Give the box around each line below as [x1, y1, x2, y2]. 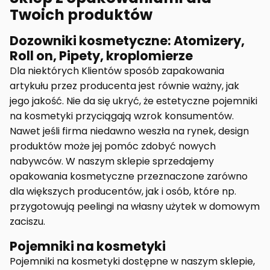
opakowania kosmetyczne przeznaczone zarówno [10, 169, 248, 183]
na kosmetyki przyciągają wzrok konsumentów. [10, 108, 234, 123]
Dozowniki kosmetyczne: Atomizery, [10, 31, 245, 49]
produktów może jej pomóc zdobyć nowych [10, 139, 216, 153]
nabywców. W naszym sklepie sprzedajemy [10, 154, 214, 168]
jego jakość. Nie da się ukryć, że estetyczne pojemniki [10, 93, 257, 108]
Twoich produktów [10, 4, 152, 25]
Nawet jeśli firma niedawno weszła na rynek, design [10, 124, 249, 138]
